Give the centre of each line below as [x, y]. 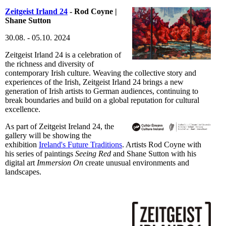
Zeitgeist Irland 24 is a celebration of [63, 55]
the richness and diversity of [49, 64]
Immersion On [60, 163]
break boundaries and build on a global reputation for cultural [102, 100]
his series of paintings [40, 154]
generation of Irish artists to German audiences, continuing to [102, 91]
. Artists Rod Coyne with [162, 145]
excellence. [23, 109]
